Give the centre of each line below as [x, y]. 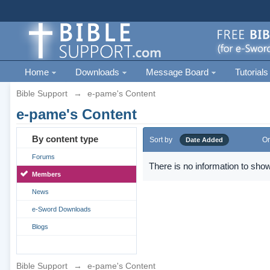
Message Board [178, 72]
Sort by [161, 140]
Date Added [204, 140]
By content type [65, 139]
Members [46, 174]
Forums [43, 157]
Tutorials [251, 72]
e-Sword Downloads [61, 209]
